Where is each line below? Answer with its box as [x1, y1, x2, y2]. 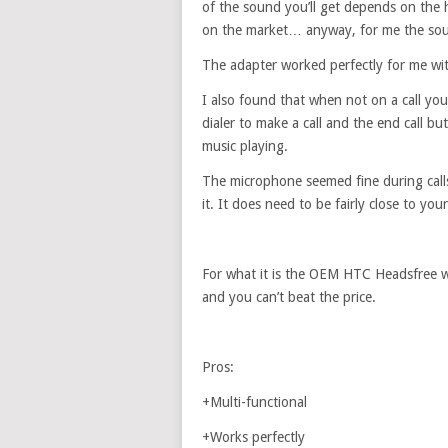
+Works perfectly [202, 429, 305, 445]
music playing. [202, 138, 288, 154]
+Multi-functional [202, 394, 307, 410]
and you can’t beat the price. [202, 289, 376, 305]
